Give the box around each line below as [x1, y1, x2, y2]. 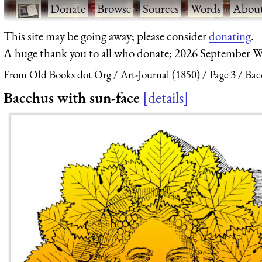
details [148, 87, 184, 108]
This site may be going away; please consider [4, 27, 209, 44]
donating [209, 27, 251, 44]
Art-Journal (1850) [120, 67, 200, 82]
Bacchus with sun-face [4, 87, 140, 108]
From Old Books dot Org [4, 67, 111, 82]
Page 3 [209, 67, 236, 82]
